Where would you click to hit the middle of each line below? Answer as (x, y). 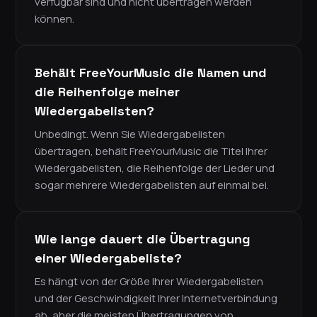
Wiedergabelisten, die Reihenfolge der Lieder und (155, 168)
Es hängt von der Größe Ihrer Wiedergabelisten (149, 282)
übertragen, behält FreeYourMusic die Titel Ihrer (151, 151)
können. (54, 19)
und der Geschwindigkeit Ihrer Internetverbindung (156, 299)
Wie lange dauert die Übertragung (143, 239)
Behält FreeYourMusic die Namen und (151, 73)
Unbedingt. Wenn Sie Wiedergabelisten (130, 134)
